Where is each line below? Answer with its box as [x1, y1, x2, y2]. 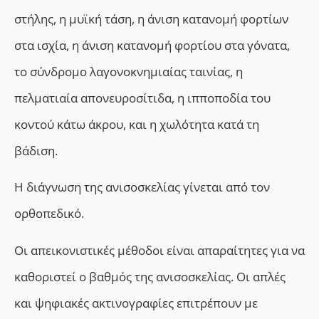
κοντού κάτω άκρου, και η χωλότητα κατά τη [14, 115, 259, 132]
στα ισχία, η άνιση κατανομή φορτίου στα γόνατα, [14, 36, 290, 53]
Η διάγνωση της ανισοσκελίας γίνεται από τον [14, 179, 270, 196]
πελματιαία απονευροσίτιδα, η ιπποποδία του [14, 89, 271, 106]
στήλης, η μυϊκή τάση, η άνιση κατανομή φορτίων [14, 10, 288, 27]
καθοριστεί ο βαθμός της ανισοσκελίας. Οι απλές [14, 268, 286, 285]
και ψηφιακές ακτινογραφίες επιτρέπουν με [14, 294, 258, 311]
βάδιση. [14, 142, 58, 159]
